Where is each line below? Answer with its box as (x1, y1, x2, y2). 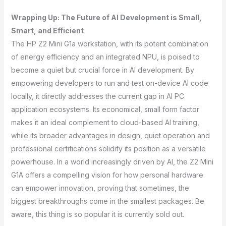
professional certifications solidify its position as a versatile (11, 144, 206, 153)
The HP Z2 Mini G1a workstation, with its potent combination (11, 39, 208, 48)
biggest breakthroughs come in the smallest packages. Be (11, 196, 204, 205)
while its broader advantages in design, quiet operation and (11, 131, 210, 140)
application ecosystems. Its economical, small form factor (11, 104, 199, 114)
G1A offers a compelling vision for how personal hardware (11, 170, 203, 179)
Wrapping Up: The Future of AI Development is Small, (11, 13, 202, 22)
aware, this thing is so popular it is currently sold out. (11, 209, 184, 218)
